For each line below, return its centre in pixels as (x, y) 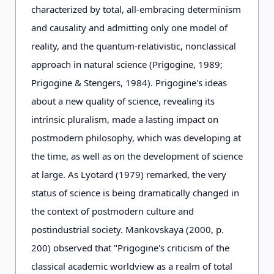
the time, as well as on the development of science (137, 156)
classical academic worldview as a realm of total (132, 266)
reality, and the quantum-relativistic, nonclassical (134, 46)
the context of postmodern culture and (113, 211)
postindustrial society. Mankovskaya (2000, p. (128, 229)
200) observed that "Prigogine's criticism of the (130, 248)
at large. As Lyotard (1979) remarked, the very (129, 174)
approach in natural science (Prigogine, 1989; (127, 64)
